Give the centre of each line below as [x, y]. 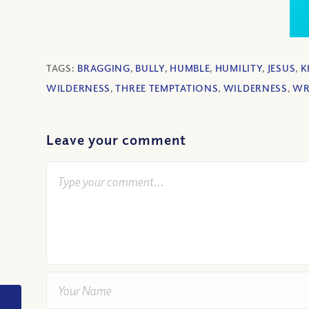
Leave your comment [116, 140]
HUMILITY [239, 68]
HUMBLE [190, 68]
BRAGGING [104, 68]
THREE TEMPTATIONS [167, 88]
